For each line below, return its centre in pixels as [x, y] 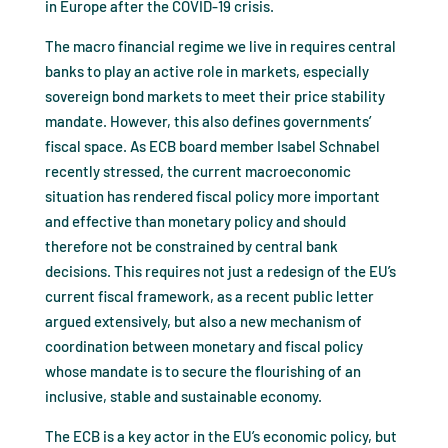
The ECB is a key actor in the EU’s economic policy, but [220, 436]
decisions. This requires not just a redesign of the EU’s [220, 271]
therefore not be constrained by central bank [191, 246]
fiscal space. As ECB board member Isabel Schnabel [212, 146]
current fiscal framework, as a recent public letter [209, 296]
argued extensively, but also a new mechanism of [203, 321]
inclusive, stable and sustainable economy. [183, 396]
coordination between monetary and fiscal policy [203, 346]
